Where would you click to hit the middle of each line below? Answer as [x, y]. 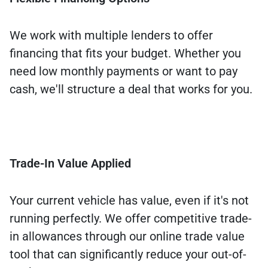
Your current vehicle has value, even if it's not [129, 201]
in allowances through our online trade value [127, 237]
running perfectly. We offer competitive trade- [131, 219]
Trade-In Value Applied [70, 164]
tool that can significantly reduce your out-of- [128, 255]
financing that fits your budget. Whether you [125, 54]
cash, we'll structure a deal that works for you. [131, 89]
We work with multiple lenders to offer [111, 36]
